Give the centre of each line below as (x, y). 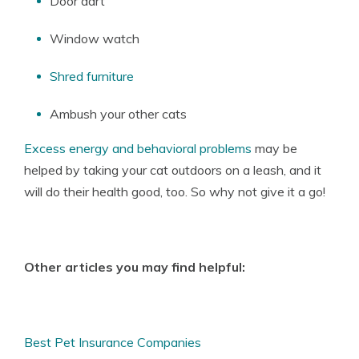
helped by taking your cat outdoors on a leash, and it (173, 169)
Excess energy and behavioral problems (138, 148)
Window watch (95, 38)
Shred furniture (92, 76)
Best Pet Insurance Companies (113, 342)
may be (274, 148)
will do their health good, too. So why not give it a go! (175, 191)
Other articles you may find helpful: (136, 266)
